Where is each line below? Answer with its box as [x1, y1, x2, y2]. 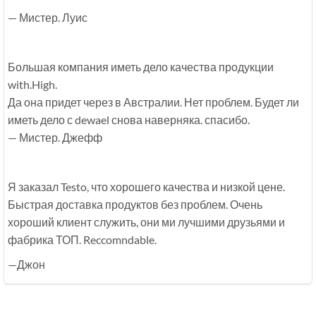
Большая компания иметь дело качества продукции [8, 60, 274, 74]
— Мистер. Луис [8, 11, 87, 25]
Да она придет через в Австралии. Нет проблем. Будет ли [8, 95, 299, 109]
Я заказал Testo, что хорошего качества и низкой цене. [8, 180, 285, 194]
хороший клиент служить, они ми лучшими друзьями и [8, 215, 285, 229]
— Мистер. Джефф [8, 130, 102, 145]
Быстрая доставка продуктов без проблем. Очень [8, 197, 262, 212]
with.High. [8, 78, 57, 92]
